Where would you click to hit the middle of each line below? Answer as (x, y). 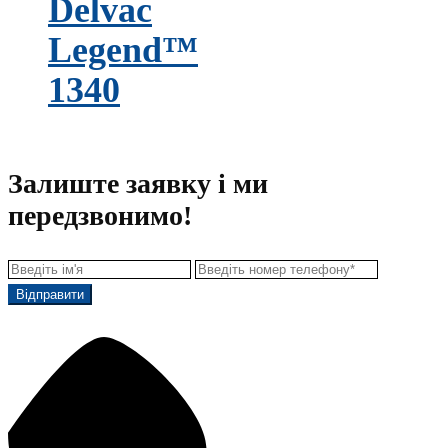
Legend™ (123, 50)
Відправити (50, 295)
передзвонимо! (100, 216)
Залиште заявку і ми (138, 184)
